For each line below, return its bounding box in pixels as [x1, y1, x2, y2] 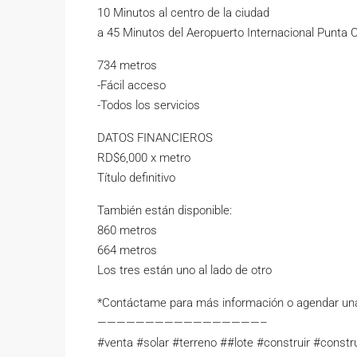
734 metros [97, 58, 157, 73]
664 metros [97, 243, 157, 257]
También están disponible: [97, 203, 232, 218]
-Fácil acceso [97, 78, 166, 92]
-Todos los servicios [97, 98, 200, 112]
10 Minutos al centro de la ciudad [97, 6, 269, 20]
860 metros [97, 223, 157, 237]
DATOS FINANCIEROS [97, 131, 213, 145]
